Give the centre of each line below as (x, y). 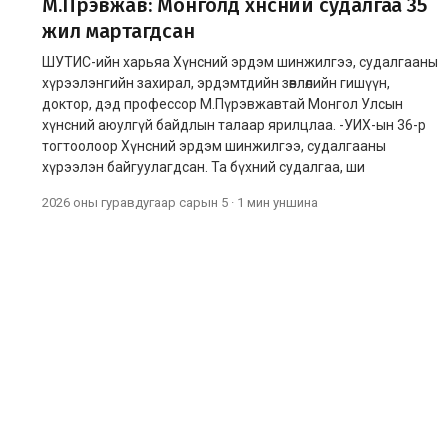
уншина (295, 202)
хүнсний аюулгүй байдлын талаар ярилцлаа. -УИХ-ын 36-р (234, 124)
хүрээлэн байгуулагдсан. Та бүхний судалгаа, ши (203, 166)
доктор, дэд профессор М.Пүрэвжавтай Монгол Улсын (222, 103)
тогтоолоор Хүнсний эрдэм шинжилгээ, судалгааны (214, 145)
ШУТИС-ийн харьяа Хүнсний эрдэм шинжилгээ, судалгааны (240, 61)
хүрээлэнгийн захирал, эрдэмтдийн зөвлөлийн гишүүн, (216, 82)
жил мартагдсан (118, 30)
